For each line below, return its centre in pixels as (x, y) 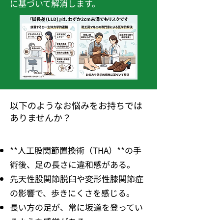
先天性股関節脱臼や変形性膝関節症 (77, 179)
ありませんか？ (41, 117)
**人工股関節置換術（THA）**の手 (76, 150)
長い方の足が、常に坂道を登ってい (76, 207)
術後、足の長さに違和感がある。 (72, 164)
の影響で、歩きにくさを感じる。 (72, 193)
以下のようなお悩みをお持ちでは (76, 105)
